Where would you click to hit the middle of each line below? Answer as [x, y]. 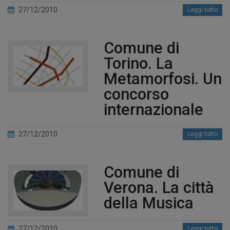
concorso [136, 94]
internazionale [153, 109]
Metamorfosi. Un [162, 79]
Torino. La [138, 63]
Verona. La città [159, 187]
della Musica [148, 203]
